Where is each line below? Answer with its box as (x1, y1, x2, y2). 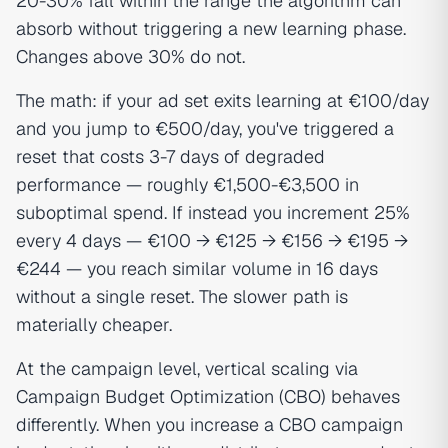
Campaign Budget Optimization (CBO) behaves (16, 385, 400, 408)
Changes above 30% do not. (16, 45, 245, 68)
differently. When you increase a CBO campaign (16, 413, 403, 436)
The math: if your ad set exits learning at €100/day (16, 89, 429, 112)
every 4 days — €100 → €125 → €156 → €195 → (16, 229, 408, 252)
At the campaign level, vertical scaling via (16, 357, 358, 380)
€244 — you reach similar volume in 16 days (16, 257, 378, 280)
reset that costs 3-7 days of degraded (16, 145, 325, 168)
